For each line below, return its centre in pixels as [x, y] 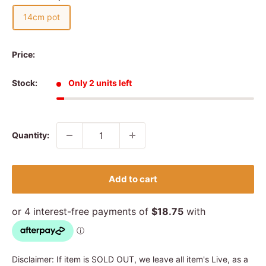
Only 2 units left [100, 83]
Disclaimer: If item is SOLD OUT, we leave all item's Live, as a [130, 259]
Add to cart [133, 179]
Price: [23, 54]
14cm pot [42, 17]
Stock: [25, 83]
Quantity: [31, 135]
